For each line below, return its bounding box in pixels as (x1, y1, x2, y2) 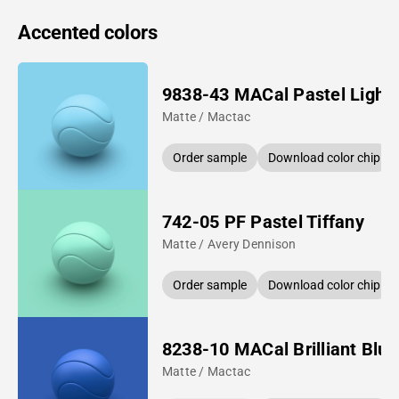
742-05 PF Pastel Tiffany (161, 210, 364, 232)
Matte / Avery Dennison (161, 236, 297, 251)
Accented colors (18, 20, 158, 44)
